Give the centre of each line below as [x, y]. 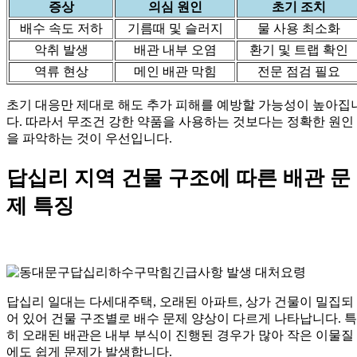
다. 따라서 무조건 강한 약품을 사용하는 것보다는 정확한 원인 [180, 121]
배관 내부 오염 [175, 49]
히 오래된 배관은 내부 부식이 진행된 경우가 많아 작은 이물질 [180, 335]
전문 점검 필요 [299, 71]
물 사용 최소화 [299, 28]
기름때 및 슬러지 [175, 28]
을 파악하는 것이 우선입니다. [89, 138]
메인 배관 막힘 [175, 71]
